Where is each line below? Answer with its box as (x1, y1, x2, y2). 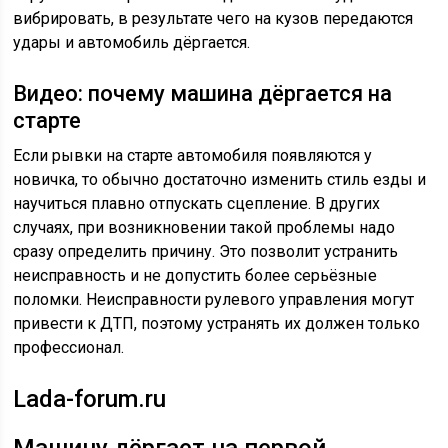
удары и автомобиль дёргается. (13, 33, 251, 53)
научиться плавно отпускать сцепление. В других (13, 194, 381, 214)
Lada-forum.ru (13, 385, 167, 414)
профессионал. (13, 338, 125, 358)
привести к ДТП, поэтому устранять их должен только (13, 314, 421, 334)
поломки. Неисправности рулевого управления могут (13, 290, 415, 310)
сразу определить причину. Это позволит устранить (13, 242, 399, 262)
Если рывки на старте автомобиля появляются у (13, 146, 373, 166)
